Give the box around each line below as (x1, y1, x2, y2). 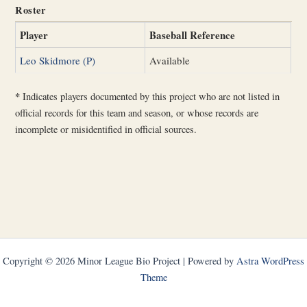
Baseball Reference (149, 27, 236, 42)
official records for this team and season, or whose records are (15, 106, 259, 120)
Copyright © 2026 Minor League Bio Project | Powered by (3, 254, 236, 267)
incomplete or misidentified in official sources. (15, 123, 197, 136)
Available (149, 53, 191, 67)
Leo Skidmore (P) (20, 53, 96, 67)
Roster (15, 2, 46, 17)
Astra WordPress (236, 254, 304, 267)
